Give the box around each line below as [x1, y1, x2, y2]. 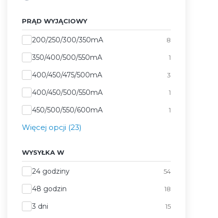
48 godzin [32, 184, 67, 193]
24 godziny [32, 166, 70, 176]
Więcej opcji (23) [22, 122, 82, 132]
